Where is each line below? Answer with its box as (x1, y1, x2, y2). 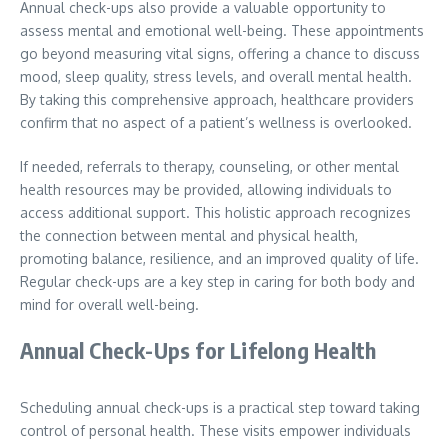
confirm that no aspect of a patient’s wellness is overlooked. (20, 114, 412, 131)
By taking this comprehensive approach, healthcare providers (20, 91, 414, 108)
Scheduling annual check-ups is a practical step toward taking (20, 399, 420, 416)
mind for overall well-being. (20, 296, 199, 313)
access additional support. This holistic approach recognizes (20, 204, 411, 221)
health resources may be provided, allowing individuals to (20, 181, 392, 198)
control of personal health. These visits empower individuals (20, 422, 411, 439)
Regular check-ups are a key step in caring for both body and (20, 273, 415, 290)
